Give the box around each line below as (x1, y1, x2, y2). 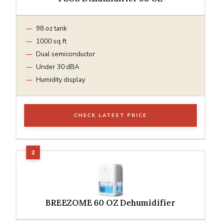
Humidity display (36, 74, 85, 84)
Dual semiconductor (36, 49, 95, 59)
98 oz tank (36, 23, 67, 33)
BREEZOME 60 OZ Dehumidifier (45, 197, 176, 208)
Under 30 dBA (36, 62, 79, 72)
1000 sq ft (36, 36, 67, 46)
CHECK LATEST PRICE (74, 111, 147, 119)
